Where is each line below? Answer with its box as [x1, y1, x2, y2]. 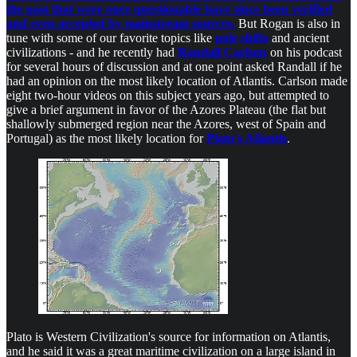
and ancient [269, 30, 329, 45]
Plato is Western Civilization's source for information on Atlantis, [6, 330, 331, 344]
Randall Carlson [178, 45, 267, 59]
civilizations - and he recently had [6, 45, 178, 59]
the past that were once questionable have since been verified [6, 2, 332, 16]
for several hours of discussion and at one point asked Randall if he [6, 59, 342, 73]
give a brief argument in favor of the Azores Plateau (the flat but [6, 102, 326, 116]
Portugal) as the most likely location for [6, 131, 206, 145]
